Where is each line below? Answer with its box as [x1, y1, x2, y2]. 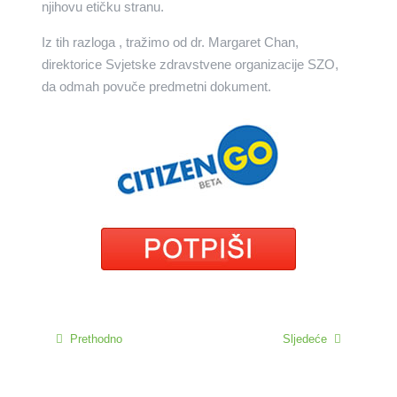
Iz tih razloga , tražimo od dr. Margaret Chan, [41, 34, 299, 50]
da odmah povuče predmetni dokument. [41, 78, 271, 94]
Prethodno [70, 331, 123, 346]
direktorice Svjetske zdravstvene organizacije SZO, [41, 56, 339, 72]
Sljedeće [282, 331, 327, 346]
